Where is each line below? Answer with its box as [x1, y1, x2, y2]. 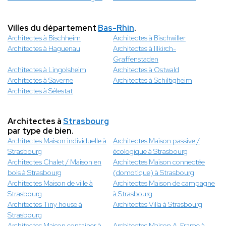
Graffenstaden [113, 54, 158, 64]
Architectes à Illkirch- [113, 44, 176, 53]
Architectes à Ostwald [113, 65, 179, 75]
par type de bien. [8, 126, 74, 137]
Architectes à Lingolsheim [8, 65, 86, 75]
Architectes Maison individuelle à [8, 136, 106, 146]
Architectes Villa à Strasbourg [113, 200, 202, 209]
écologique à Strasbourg [113, 147, 188, 156]
